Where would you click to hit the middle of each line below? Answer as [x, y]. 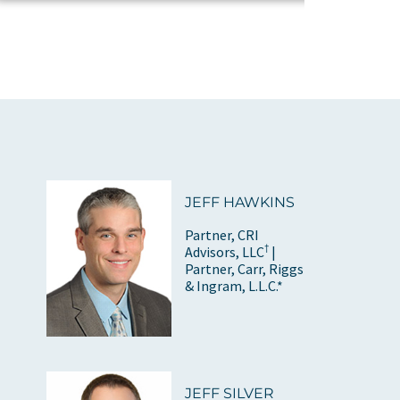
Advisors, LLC [225, 251]
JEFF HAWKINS [240, 202]
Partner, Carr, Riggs [245, 268]
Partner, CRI [222, 234]
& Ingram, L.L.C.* [234, 285]
